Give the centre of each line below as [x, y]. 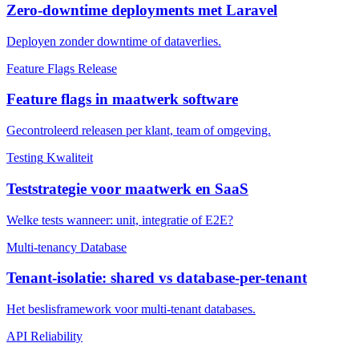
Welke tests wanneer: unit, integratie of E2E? [120, 220]
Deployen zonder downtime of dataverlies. [114, 41]
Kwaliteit [70, 158]
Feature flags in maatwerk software [122, 99]
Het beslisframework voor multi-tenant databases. [131, 309]
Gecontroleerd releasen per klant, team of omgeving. [139, 131]
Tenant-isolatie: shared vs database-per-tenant [157, 278]
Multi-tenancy [42, 247]
